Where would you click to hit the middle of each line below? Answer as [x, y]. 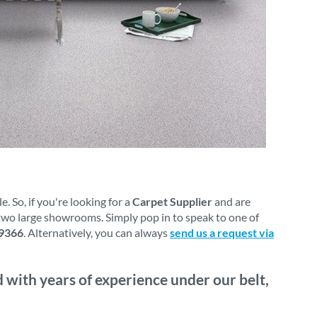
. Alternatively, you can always [97, 232]
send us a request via [222, 232]
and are [231, 201]
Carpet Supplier [172, 201]
